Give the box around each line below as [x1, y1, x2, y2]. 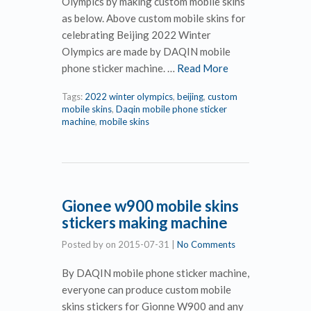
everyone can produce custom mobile [62, 283, 231, 296]
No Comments [177, 238, 235, 250]
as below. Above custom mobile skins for [62, 11, 246, 24]
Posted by [62, 238, 106, 250]
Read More [177, 61, 228, 74]
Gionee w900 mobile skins [62, 196, 239, 215]
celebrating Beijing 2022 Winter [62, 28, 211, 41]
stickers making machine [62, 212, 228, 232]
